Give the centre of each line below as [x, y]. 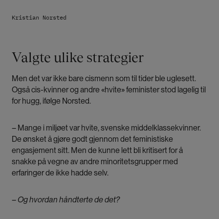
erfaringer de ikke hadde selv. [61, 173]
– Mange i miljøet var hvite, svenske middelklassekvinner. [106, 128]
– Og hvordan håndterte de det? [66, 200]
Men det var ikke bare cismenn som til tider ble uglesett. [104, 79]
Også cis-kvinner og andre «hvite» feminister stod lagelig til [109, 90]
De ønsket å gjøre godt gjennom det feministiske [92, 139]
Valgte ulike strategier [78, 57]
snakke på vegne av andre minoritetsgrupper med [95, 162]
